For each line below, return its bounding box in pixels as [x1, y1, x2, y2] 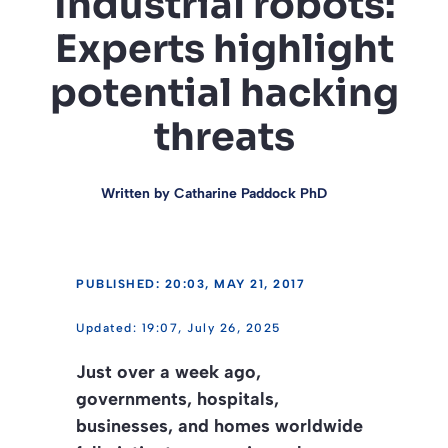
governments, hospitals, [76, 387, 279, 410]
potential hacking [49, 68, 399, 117]
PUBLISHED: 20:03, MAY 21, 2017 [76, 276, 305, 291]
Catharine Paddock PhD [174, 184, 327, 202]
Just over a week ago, [76, 360, 261, 383]
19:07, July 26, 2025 [141, 320, 281, 335]
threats [153, 112, 295, 161]
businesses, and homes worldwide [76, 414, 363, 437]
